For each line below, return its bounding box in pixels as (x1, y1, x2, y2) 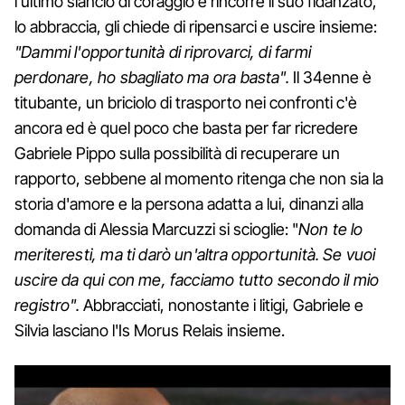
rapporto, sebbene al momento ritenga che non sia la (14, 168, 383, 188)
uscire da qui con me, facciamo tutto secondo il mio (14, 269, 380, 289)
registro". (14, 295, 83, 315)
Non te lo (298, 219, 363, 239)
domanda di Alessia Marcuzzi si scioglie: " (14, 219, 298, 239)
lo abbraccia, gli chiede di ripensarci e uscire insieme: (14, 16, 377, 36)
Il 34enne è (293, 67, 372, 87)
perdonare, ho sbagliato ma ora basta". (14, 67, 294, 87)
